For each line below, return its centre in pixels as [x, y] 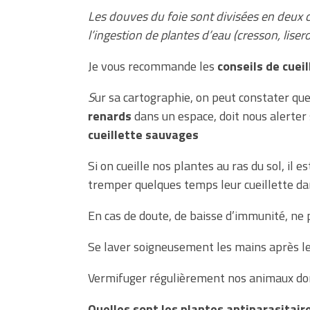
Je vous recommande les [153, 66]
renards [110, 116]
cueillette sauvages [143, 134]
